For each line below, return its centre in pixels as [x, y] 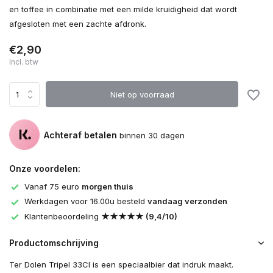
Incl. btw [24, 62]
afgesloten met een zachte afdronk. [78, 24]
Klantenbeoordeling [63, 216]
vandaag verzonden [187, 201]
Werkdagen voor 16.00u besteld [86, 201]
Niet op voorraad [142, 94]
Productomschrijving [54, 243]
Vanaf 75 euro [53, 186]
